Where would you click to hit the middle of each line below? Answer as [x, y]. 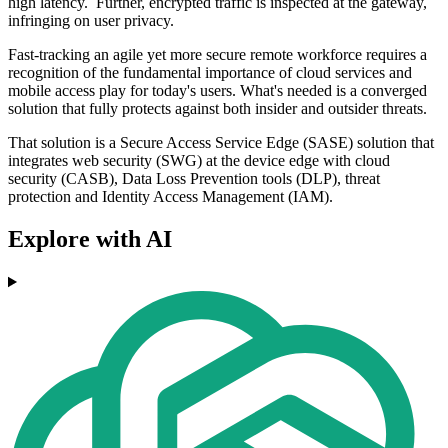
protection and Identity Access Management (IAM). [170, 197]
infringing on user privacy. [91, 21]
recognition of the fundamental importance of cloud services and [210, 73]
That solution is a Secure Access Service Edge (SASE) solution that [221, 143]
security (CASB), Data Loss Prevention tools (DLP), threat [194, 179]
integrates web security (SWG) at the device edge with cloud [199, 161]
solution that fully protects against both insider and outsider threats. [217, 109]
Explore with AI [90, 239]
